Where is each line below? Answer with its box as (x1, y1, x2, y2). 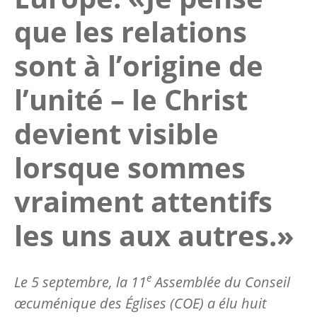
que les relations (14, 11, 247, 51)
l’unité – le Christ (14, 79, 248, 119)
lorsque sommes (14, 147, 246, 187)
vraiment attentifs (14, 181, 272, 221)
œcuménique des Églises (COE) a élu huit (14, 293, 266, 313)
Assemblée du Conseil (151, 272, 290, 292)
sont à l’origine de (14, 45, 263, 85)
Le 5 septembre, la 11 (14, 272, 146, 292)
